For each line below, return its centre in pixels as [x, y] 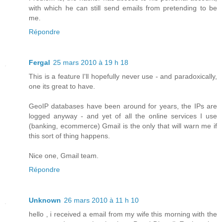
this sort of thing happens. [69, 136]
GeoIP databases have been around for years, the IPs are [123, 106]
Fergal [39, 63]
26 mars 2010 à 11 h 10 [101, 200]
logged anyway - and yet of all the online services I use [123, 116]
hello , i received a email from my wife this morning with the [123, 214]
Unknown [45, 200]
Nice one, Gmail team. [64, 156]
